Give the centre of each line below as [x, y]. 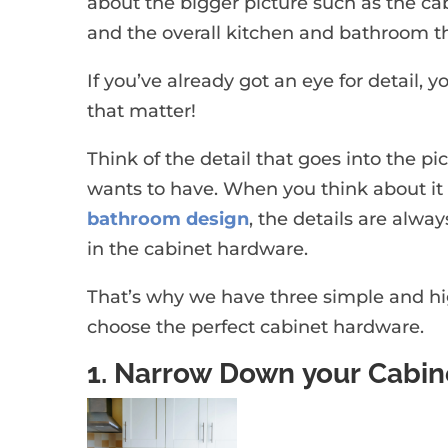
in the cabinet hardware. [198, 248]
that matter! [142, 110]
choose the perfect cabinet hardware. [256, 326]
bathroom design [168, 218]
